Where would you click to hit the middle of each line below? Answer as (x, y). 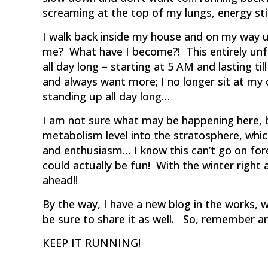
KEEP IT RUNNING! (92, 243)
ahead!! (60, 180)
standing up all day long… (106, 96)
